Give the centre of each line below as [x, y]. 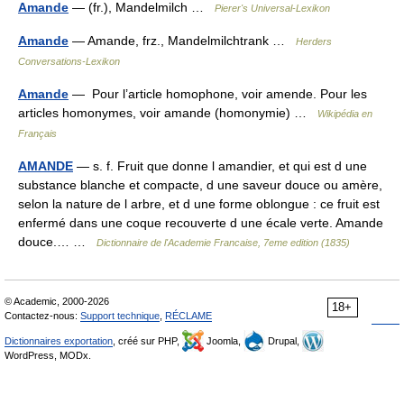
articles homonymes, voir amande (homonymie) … [168, 113]
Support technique [120, 316]
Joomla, [224, 341]
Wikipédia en [345, 114]
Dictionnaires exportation [59, 341]
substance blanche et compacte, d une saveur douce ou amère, [200, 185]
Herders [314, 41]
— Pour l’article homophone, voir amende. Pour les [218, 94]
